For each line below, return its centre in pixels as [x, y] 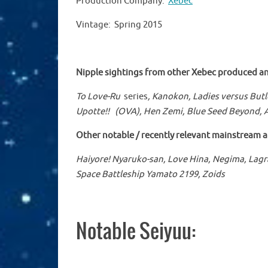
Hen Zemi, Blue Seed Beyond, [203, 111]
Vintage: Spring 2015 [119, 25]
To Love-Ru [98, 96]
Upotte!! [95, 111]
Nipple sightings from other [134, 72]
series [134, 96]
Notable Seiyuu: [136, 232]
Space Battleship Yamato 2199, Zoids [150, 174]
